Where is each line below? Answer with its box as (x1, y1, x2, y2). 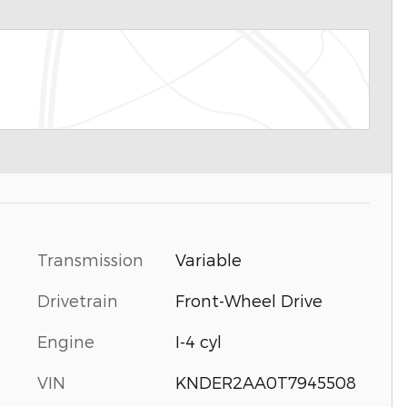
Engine (37, 332, 94, 351)
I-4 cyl (174, 332, 222, 351)
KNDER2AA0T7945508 (174, 372, 356, 392)
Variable (174, 250, 242, 269)
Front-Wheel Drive (174, 291, 323, 310)
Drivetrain (37, 291, 118, 310)
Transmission (37, 250, 144, 269)
